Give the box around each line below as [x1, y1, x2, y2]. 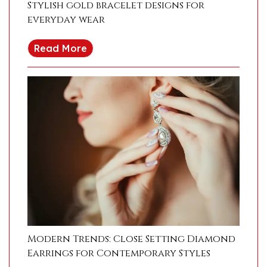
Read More [34, 42, 87, 54]
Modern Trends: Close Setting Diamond [27, 232, 235, 246]
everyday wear [27, 13, 105, 26]
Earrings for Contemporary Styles [27, 246, 210, 260]
